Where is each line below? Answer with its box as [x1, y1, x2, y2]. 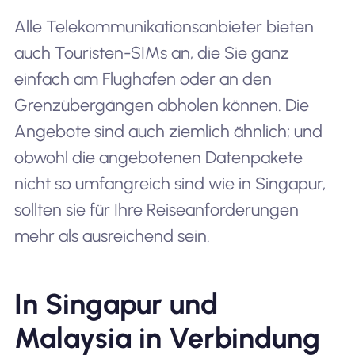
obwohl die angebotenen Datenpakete [13, 147, 303, 168]
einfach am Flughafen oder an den [13, 69, 272, 90]
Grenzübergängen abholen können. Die [13, 95, 309, 116]
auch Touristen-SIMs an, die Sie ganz [13, 43, 289, 63]
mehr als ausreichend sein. [13, 226, 210, 246]
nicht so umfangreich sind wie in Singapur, [13, 174, 326, 194]
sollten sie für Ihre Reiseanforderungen [13, 200, 299, 220]
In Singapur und [13, 287, 218, 322]
